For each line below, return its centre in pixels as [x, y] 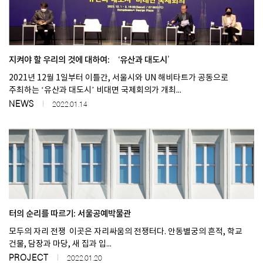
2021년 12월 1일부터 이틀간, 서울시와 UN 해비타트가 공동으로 [119, 78]
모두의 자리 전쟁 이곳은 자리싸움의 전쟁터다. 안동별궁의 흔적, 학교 [126, 232]
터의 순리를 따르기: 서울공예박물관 [70, 214]
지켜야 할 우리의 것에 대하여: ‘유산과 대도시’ [92, 60]
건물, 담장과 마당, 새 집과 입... [60, 245]
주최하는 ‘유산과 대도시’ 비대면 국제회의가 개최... [95, 91]
